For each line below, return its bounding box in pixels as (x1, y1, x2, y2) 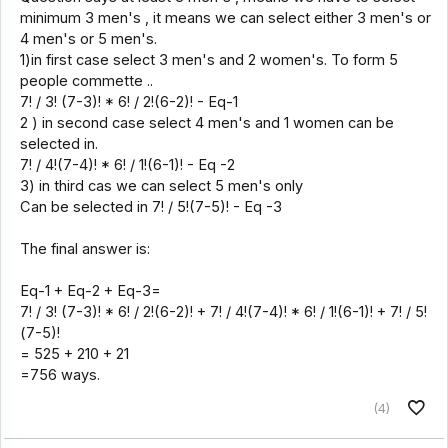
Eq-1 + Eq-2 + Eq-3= (19, 281, 161, 300)
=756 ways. (19, 365, 100, 384)
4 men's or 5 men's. (19, 29, 157, 48)
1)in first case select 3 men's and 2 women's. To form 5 (19, 50, 398, 69)
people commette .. (19, 71, 153, 90)
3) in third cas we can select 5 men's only (19, 176, 303, 195)
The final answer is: (19, 239, 150, 258)
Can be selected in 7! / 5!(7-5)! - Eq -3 (19, 197, 282, 216)
